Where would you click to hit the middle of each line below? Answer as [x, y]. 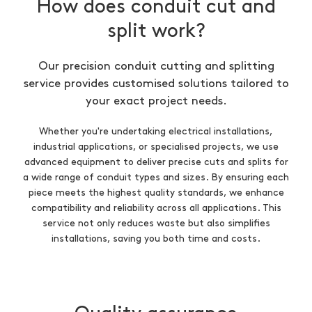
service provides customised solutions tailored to [156, 84]
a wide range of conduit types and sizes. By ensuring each [156, 177]
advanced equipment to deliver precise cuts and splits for [156, 162]
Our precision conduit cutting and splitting [156, 66]
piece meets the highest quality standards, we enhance [156, 193]
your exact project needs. [156, 101]
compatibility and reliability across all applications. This [156, 208]
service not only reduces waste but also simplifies [156, 223]
